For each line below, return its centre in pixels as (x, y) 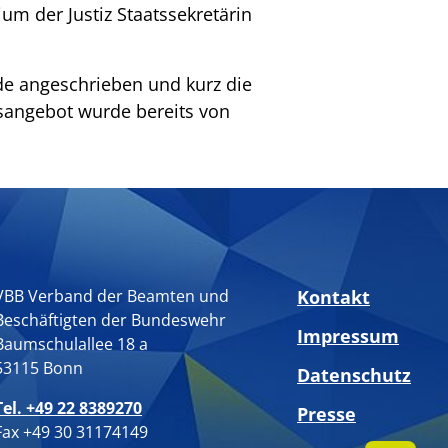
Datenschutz (354, 375)
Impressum (348, 336)
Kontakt (333, 297)
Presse (326, 414)
